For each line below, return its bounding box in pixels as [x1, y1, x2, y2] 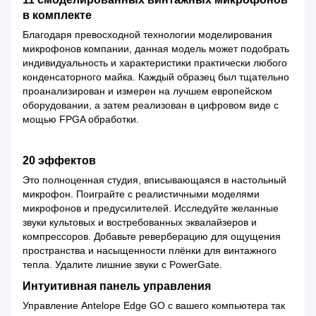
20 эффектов [23, 153, 96, 166]
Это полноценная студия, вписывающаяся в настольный [23, 174, 286, 186]
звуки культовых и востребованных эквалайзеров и [23, 216, 257, 228]
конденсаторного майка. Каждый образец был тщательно [23, 71, 289, 83]
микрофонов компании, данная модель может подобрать [23, 42, 289, 54]
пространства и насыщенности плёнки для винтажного [23, 244, 276, 256]
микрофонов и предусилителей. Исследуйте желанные [23, 202, 279, 214]
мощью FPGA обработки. [23, 113, 139, 125]
